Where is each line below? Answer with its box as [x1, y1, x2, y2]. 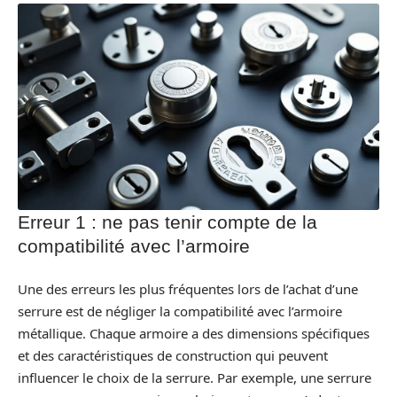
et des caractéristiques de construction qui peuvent [18, 346, 328, 364]
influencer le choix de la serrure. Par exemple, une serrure [18, 368, 371, 386]
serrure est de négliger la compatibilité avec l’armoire [18, 301, 342, 320]
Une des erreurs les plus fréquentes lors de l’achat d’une [18, 279, 358, 298]
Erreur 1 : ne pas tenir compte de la [18, 212, 317, 233]
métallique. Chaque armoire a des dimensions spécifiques [18, 323, 370, 342]
